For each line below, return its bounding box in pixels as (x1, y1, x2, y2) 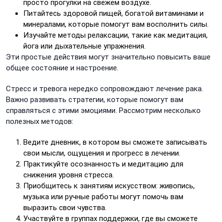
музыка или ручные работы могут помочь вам (23, 192, 183, 201)
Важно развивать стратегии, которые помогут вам (6, 95, 183, 104)
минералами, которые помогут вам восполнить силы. (23, 20, 209, 29)
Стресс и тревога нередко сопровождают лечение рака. (6, 84, 203, 93)
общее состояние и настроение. (6, 63, 118, 72)
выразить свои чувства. (23, 203, 107, 212)
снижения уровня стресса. (23, 170, 114, 179)
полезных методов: (6, 117, 73, 126)
